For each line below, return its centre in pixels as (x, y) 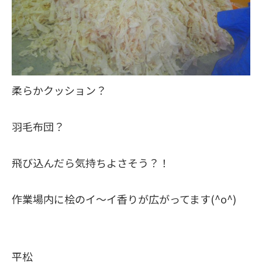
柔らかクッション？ (59, 90)
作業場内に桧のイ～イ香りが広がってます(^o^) (124, 199)
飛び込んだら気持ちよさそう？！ (91, 163)
